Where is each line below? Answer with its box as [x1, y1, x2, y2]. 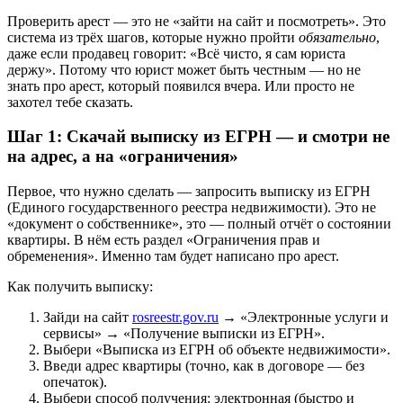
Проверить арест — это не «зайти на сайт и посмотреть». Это [7, 13, 386, 29]
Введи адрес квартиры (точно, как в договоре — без [43, 358, 364, 374]
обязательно [299, 29, 376, 45]
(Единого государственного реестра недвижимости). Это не [7, 200, 376, 216]
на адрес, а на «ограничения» [7, 147, 238, 166]
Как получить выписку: [7, 279, 153, 295]
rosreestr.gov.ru [132, 309, 219, 326]
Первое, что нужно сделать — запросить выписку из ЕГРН [7, 184, 371, 200]
